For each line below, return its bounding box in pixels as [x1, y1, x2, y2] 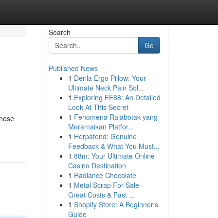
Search [48, 27, 71, 37]
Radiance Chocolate [73, 170, 136, 180]
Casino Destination [68, 161, 126, 170]
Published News [48, 63, 98, 73]
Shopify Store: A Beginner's [73, 200, 158, 209]
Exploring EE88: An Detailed [73, 92, 161, 102]
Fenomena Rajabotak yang [73, 112, 158, 122]
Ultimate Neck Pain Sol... [68, 83, 144, 92]
